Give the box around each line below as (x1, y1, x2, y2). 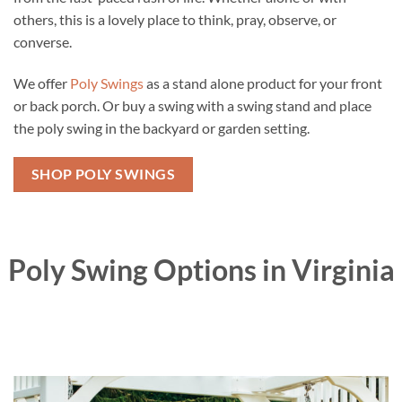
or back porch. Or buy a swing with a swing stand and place (13, 96, 371, 114)
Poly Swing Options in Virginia (7, 252, 395, 287)
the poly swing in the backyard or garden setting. (13, 118, 310, 136)
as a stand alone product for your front (144, 74, 382, 92)
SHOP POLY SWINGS (31, 166, 176, 183)
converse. (13, 32, 72, 50)
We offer (13, 74, 70, 92)
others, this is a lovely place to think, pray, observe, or (13, 10, 336, 28)
